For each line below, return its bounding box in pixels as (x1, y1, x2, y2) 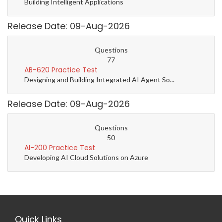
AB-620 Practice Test (24, 65, 98, 75)
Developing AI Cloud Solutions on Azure (24, 153, 148, 162)
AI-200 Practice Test (24, 143, 95, 153)
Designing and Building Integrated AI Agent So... (24, 75, 174, 84)
